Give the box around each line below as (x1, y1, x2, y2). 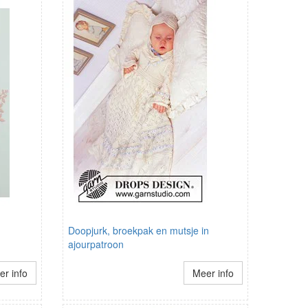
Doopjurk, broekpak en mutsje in (68, 223, 209, 237)
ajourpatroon (68, 237, 124, 251)
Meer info (192, 266, 234, 280)
